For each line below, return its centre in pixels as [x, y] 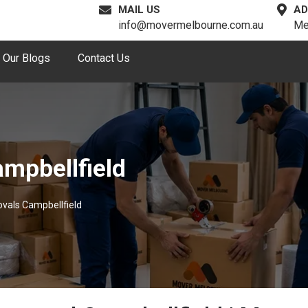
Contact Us [103, 58]
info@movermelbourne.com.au [191, 25]
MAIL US [139, 10]
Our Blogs [26, 58]
